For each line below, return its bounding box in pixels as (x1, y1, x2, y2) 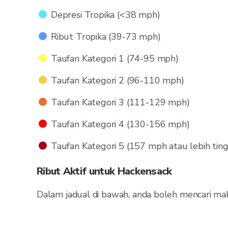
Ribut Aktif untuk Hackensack (37, 164, 172, 178)
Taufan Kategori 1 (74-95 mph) (51, 52, 179, 65)
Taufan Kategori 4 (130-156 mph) (51, 118, 190, 130)
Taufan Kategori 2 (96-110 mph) (51, 74, 184, 87)
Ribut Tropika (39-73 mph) (51, 31, 161, 43)
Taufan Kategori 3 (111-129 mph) (51, 96, 190, 108)
